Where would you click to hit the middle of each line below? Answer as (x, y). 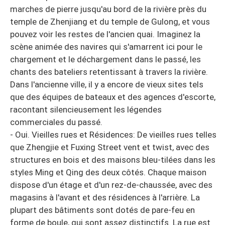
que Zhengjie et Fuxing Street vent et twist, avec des (110, 147)
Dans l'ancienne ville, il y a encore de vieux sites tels (107, 84)
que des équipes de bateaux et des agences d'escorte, (113, 97)
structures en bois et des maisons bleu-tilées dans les (113, 159)
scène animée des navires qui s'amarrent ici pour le (106, 46)
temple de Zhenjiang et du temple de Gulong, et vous (110, 21)
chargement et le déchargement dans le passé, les (105, 59)
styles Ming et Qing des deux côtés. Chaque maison (108, 172)
